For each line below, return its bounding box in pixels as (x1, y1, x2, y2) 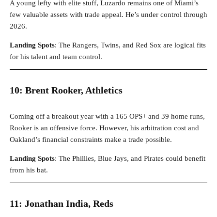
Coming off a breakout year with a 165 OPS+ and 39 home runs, (10, 112, 205, 121)
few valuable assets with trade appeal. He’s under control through (10, 11, 207, 19)
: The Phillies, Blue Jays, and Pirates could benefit (55, 155, 205, 163)
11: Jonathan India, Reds (10, 198, 113, 209)
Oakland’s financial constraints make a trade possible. (10, 136, 172, 144)
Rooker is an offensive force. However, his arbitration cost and (10, 124, 199, 132)
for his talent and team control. (10, 53, 102, 61)
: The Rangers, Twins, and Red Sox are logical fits (55, 41, 206, 49)
